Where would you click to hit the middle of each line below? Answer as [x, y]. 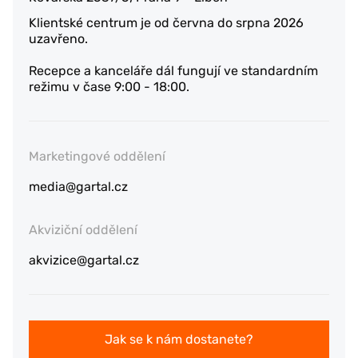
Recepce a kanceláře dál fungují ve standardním [173, 71]
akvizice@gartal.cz [84, 260]
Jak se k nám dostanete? [179, 339]
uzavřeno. [58, 39]
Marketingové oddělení [97, 156]
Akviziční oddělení [83, 230]
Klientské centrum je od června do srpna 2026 [166, 23]
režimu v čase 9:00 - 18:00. [109, 87]
